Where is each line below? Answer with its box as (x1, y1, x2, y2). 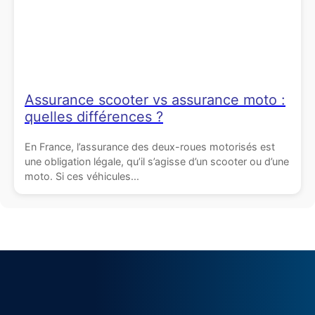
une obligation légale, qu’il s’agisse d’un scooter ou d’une (25, 155, 289, 168)
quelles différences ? (25, 108, 163, 126)
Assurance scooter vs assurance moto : (25, 91, 285, 109)
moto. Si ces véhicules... (25, 170, 139, 183)
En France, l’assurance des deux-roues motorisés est (25, 141, 275, 153)
